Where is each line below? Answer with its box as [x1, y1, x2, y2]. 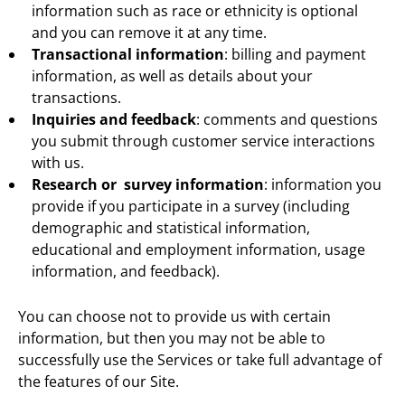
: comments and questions [196, 108, 378, 129]
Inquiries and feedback [32, 108, 196, 129]
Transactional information [32, 43, 224, 64]
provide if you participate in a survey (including [32, 195, 350, 216]
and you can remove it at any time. [32, 22, 267, 42]
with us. [32, 152, 84, 173]
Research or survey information [32, 174, 264, 194]
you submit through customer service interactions [32, 130, 375, 151]
